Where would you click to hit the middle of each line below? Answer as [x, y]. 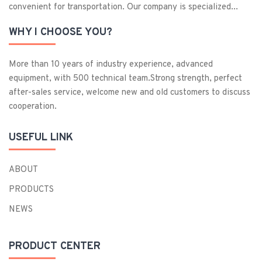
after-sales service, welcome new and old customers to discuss [130, 92]
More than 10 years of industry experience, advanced [111, 64]
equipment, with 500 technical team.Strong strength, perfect [125, 78]
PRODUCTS [31, 189]
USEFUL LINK [41, 137]
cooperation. [33, 106]
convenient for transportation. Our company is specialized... [123, 7]
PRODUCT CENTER [55, 246]
